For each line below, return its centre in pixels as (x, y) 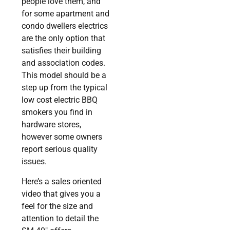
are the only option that (64, 39)
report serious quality (60, 149)
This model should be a (64, 75)
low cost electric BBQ (60, 100)
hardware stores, (52, 125)
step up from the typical (65, 88)
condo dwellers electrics (65, 26)
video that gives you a (61, 194)
